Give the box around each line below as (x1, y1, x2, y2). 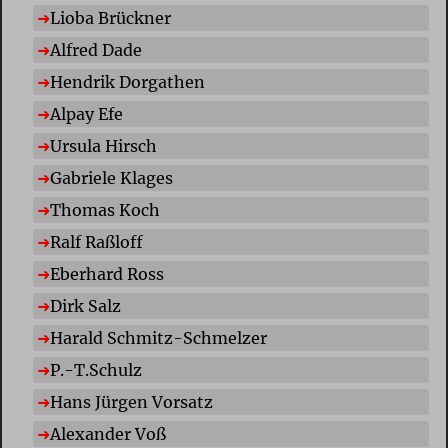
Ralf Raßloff (49, 232, 143, 253)
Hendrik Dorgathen (49, 72, 205, 93)
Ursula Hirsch (49, 136, 157, 157)
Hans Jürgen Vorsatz (49, 392, 213, 413)
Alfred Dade (49, 40, 142, 61)
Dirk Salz (49, 296, 121, 317)
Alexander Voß (49, 424, 166, 445)
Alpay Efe (49, 104, 123, 125)
